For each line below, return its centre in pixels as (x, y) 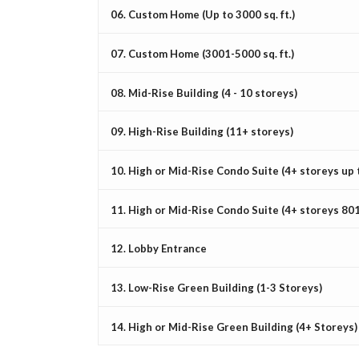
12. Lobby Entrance (159, 249)
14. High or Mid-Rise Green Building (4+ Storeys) (234, 327)
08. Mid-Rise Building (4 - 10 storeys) (204, 93)
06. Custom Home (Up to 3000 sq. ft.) (203, 15)
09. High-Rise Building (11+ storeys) (202, 132)
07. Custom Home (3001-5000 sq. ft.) (202, 53)
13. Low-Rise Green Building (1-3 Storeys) (216, 287)
